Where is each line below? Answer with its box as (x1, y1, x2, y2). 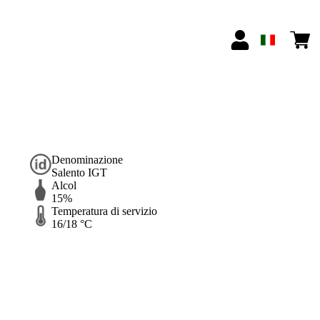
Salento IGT (51, 166, 107, 179)
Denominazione (51, 154, 123, 166)
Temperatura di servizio (51, 205, 157, 218)
